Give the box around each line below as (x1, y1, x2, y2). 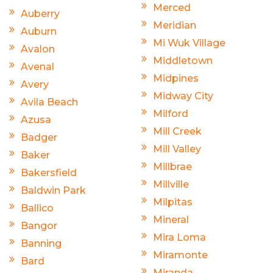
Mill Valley (153, 143, 201, 155)
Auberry (21, 8, 60, 20)
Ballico (21, 202, 54, 214)
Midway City (153, 90, 213, 102)
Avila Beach (21, 96, 78, 108)
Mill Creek (153, 126, 202, 138)
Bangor (21, 220, 57, 232)
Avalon (21, 43, 55, 55)
